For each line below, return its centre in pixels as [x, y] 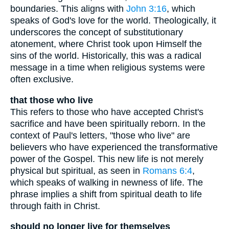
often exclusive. [42, 79]
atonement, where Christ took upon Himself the [106, 44]
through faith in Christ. [55, 206]
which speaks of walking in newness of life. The [107, 182]
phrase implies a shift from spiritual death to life [106, 194]
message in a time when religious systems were [108, 68]
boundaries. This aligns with [68, 9]
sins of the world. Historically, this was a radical [106, 56]
